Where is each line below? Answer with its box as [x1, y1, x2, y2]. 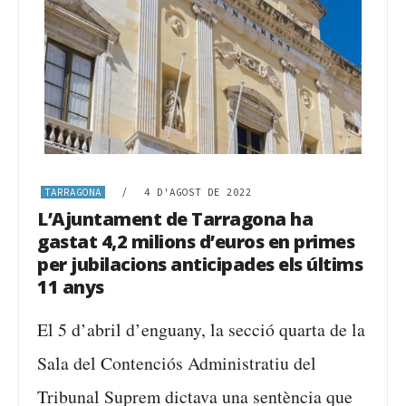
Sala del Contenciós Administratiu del [37, 351, 316, 375]
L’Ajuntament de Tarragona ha [37, 207, 313, 231]
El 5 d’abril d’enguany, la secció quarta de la [37, 317, 365, 342]
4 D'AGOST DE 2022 [144, 186, 252, 198]
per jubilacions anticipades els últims [37, 252, 362, 276]
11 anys [37, 275, 104, 299]
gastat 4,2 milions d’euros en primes [37, 229, 354, 254]
